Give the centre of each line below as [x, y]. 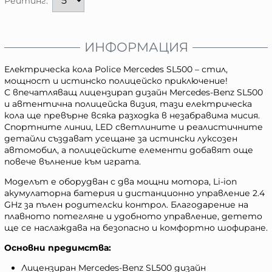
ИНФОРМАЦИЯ [136, 47]
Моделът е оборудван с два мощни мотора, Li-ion [121, 182]
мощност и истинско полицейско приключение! [116, 81]
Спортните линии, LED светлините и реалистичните [134, 127]
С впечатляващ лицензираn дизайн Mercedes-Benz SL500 [134, 93]
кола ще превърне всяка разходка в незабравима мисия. [132, 116]
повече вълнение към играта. [73, 162]
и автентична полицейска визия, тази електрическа [128, 104]
